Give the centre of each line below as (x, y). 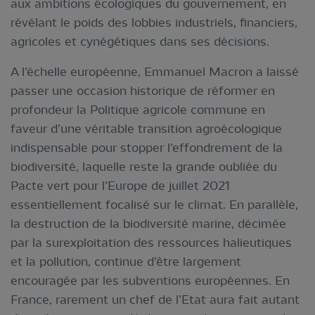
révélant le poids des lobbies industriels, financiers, (154, 22)
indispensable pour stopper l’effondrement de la (147, 147)
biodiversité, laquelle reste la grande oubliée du (144, 166)
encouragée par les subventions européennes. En (150, 280)
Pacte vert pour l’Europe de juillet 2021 (120, 185)
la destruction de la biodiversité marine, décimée (148, 223)
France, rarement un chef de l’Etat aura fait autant (155, 299)
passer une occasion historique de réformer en (143, 90)
